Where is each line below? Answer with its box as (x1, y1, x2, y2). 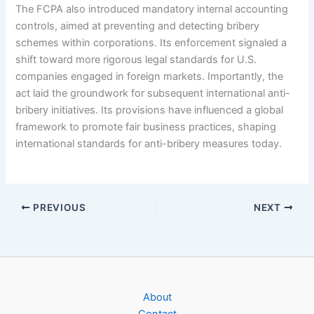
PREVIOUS (30, 202, 86, 214)
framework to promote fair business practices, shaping (15, 120, 277, 133)
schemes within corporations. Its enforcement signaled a (15, 36, 287, 49)
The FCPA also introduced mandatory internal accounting (15, 2, 289, 15)
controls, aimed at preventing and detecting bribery (15, 19, 260, 32)
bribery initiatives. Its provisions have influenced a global (15, 103, 284, 116)
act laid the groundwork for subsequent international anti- (15, 86, 291, 100)
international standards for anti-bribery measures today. (15, 137, 282, 150)
